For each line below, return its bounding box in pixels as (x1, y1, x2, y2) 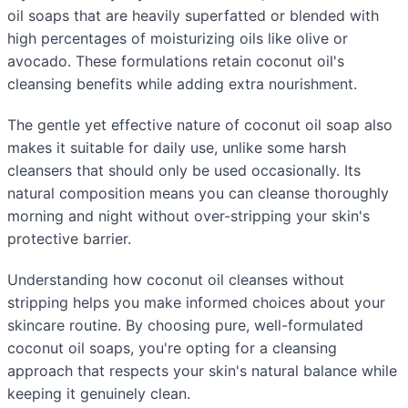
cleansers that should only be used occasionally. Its (7, 161, 361, 180)
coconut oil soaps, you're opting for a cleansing (7, 339, 337, 358)
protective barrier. (7, 229, 131, 249)
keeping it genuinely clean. (7, 384, 190, 403)
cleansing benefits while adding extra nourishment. (7, 75, 357, 94)
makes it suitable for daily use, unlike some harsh (7, 138, 346, 158)
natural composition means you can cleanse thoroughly (7, 184, 389, 203)
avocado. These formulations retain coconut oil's (7, 52, 344, 71)
